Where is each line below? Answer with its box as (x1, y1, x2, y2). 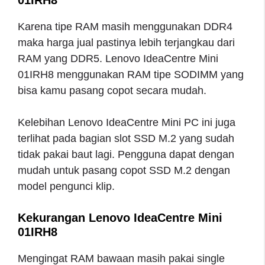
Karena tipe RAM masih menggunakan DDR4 (18, 20, 232, 33)
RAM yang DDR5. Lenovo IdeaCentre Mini (18, 52, 218, 64)
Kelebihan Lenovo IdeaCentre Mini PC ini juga (18, 116, 235, 128)
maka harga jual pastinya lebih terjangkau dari (18, 36, 235, 49)
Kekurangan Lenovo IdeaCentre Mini (18, 211, 222, 224)
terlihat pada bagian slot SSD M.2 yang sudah (18, 132, 234, 144)
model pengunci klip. (18, 180, 115, 192)
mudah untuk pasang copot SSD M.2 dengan (18, 164, 230, 176)
